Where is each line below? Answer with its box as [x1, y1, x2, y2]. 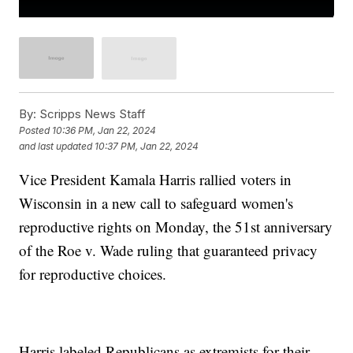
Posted [19, 124, 53, 137]
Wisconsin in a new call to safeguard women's [19, 192, 294, 213]
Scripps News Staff [36, 106, 147, 121]
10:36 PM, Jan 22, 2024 [52, 124, 157, 137]
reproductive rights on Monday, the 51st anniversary [19, 216, 333, 236]
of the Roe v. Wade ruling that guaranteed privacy [19, 240, 318, 260]
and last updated [19, 140, 93, 153]
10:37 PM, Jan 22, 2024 [95, 140, 199, 153]
